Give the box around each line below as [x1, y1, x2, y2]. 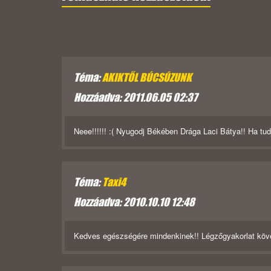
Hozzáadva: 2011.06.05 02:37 [74, 91, 197, 105]
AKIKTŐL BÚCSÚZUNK [102, 71, 192, 85]
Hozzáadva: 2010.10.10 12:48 [74, 195, 195, 209]
